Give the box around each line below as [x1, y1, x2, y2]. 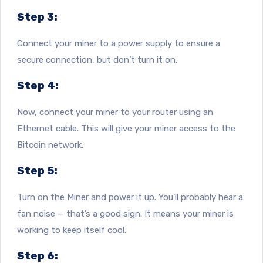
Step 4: [17, 79, 59, 92]
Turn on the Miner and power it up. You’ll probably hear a [17, 191, 243, 203]
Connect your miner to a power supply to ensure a [17, 38, 220, 49]
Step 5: [17, 164, 58, 177]
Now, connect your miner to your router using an [17, 106, 213, 117]
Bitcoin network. [17, 139, 83, 150]
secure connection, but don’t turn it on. [17, 54, 177, 65]
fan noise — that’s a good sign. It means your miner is [17, 208, 234, 219]
